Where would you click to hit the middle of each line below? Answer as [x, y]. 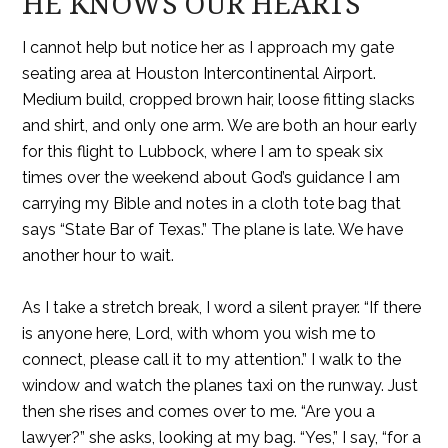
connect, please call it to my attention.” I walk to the [212, 359]
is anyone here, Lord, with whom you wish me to [199, 333]
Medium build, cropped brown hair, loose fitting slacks [219, 99]
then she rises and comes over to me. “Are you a [199, 411]
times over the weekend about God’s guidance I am [211, 177]
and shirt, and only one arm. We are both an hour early [220, 125]
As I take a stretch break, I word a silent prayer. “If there [222, 307]
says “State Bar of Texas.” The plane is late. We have [213, 229]
